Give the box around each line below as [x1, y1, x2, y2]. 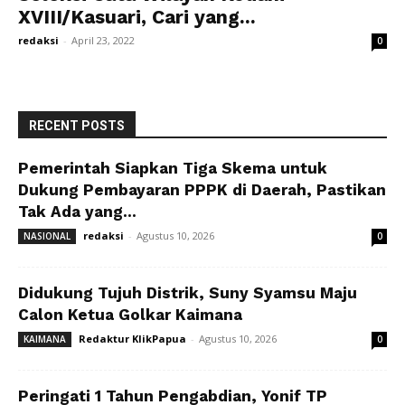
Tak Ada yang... [18, 202, 137, 221]
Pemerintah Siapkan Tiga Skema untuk [18, 159, 327, 178]
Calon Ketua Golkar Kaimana [18, 306, 242, 325]
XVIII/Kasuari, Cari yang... [18, 5, 256, 29]
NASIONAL [24, 230, 71, 243]
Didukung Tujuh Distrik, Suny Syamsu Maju [18, 284, 357, 303]
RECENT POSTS [29, 118, 125, 134]
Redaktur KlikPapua [79, 332, 186, 346]
